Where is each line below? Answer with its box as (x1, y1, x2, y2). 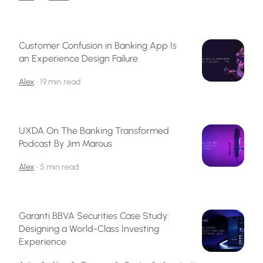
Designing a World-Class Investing (19, 222, 159, 234)
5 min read (40, 161, 79, 172)
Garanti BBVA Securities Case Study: (19, 210, 169, 221)
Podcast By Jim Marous (19, 137, 112, 149)
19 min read (40, 76, 80, 87)
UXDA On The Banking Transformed (19, 124, 169, 136)
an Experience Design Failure (19, 52, 138, 64)
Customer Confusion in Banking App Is (19, 39, 177, 51)
